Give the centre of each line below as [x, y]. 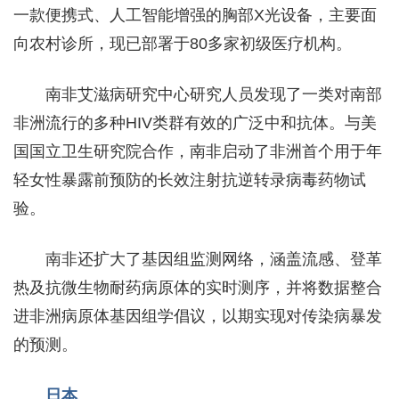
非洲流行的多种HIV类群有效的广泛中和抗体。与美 [195, 122]
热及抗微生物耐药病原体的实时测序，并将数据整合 [198, 287]
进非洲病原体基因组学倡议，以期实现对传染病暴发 [198, 316]
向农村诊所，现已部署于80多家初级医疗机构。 [183, 43]
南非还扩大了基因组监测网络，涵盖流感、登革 [214, 259]
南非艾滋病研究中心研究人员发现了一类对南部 [214, 94]
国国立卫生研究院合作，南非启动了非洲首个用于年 [198, 151]
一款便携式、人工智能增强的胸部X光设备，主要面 [195, 15]
